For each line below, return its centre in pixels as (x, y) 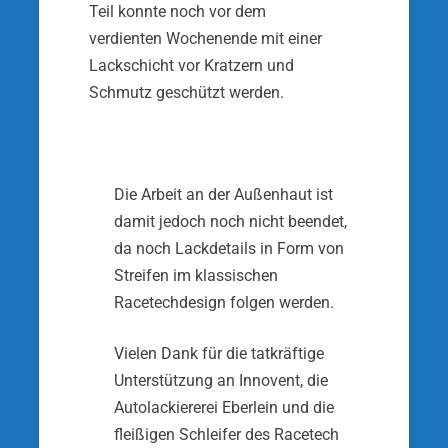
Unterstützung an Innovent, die (221, 380)
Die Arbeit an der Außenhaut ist (223, 194)
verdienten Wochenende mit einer (205, 38)
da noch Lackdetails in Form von (229, 248)
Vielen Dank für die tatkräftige (219, 353)
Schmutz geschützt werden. (186, 92)
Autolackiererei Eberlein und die (224, 407)
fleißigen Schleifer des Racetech (226, 434)
